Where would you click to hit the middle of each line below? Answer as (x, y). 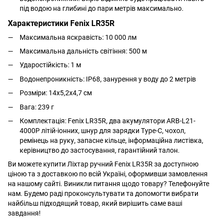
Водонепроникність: (53, 79)
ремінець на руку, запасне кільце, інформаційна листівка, (111, 141)
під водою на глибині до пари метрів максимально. (102, 8)
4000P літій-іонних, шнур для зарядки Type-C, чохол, (103, 131)
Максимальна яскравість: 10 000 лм (78, 37)
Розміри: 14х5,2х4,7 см (56, 93)
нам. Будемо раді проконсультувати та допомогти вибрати (103, 194)
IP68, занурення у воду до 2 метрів (141, 79)
